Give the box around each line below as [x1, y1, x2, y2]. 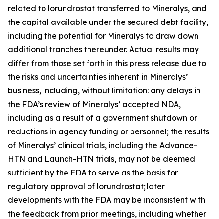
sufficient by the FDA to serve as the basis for [8, 168, 178, 177]
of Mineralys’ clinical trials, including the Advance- [8, 140, 197, 150]
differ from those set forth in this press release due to [8, 58, 206, 68]
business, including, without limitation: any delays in [8, 86, 200, 95]
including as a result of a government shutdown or [8, 113, 197, 123]
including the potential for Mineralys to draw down [8, 31, 198, 41]
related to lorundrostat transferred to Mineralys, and [8, 3, 207, 13]
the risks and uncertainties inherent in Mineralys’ [8, 72, 188, 82]
